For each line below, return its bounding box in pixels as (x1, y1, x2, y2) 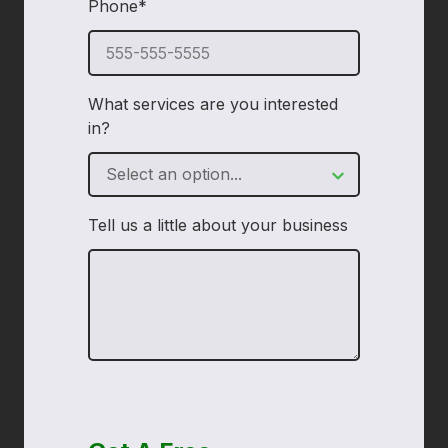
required (359, 2, 416, 20)
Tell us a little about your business (88, 215, 348, 236)
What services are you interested (88, 93, 338, 114)
